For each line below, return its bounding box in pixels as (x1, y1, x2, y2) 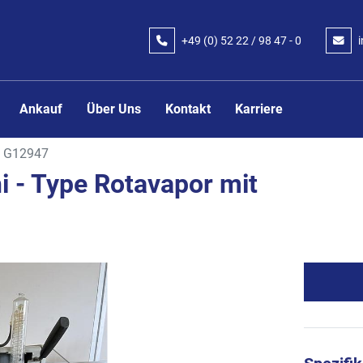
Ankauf (28, 100, 63, 117)
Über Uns (96, 100, 142, 117)
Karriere (243, 100, 284, 117)
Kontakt (173, 100, 211, 117)
